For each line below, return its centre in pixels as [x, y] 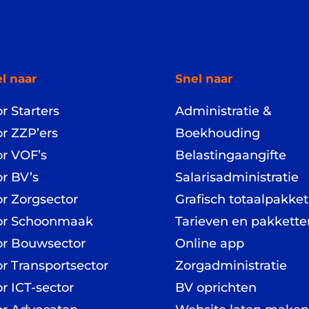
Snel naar [203, 79]
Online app [209, 244]
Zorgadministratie [231, 266]
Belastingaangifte [230, 156]
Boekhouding [217, 133]
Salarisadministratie [237, 178]
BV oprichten [216, 288]
